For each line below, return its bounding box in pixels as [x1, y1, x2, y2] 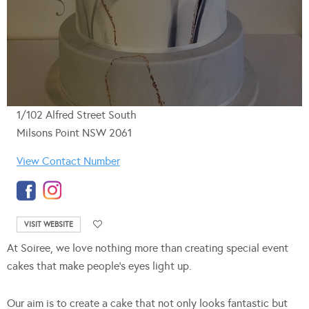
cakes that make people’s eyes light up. [7, 259, 192, 273]
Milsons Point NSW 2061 [17, 126, 132, 140]
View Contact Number [17, 154, 120, 168]
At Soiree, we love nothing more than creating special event [7, 241, 288, 255]
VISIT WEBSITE [24, 220, 73, 230]
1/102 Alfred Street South [17, 108, 137, 122]
